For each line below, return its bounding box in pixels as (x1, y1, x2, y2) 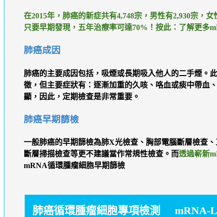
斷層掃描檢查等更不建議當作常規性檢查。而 (23, 150, 179, 158)
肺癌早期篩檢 (23, 114, 79, 124)
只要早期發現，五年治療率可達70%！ (23, 23, 155, 32)
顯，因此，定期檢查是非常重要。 (23, 92, 140, 101)
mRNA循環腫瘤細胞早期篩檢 (23, 161, 125, 170)
